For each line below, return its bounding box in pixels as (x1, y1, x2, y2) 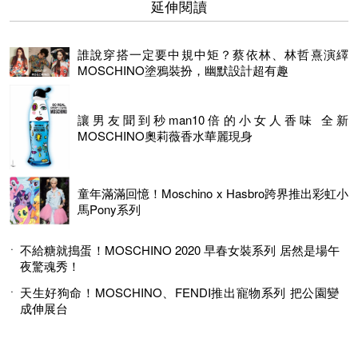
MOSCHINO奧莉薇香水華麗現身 (78, 126, 253, 144)
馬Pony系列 (78, 200, 141, 217)
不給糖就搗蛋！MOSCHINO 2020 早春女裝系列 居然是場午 (20, 241, 340, 259)
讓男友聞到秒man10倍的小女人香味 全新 (78, 110, 348, 128)
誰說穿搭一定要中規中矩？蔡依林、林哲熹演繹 (78, 46, 348, 63)
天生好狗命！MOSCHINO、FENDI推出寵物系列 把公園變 (20, 284, 340, 301)
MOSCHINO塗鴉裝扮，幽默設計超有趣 (78, 62, 288, 79)
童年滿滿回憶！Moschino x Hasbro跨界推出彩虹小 (78, 184, 348, 201)
